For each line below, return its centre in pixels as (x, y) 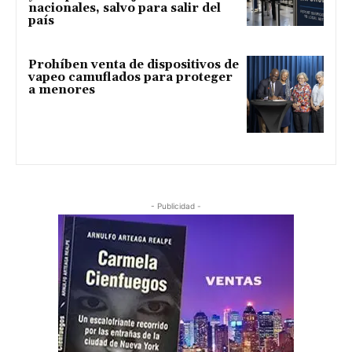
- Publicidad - (176, 206)
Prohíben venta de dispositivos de (134, 65)
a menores (62, 90)
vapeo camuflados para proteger (130, 78)
